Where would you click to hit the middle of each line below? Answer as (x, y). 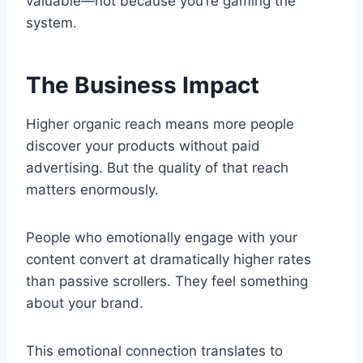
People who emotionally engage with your (162, 237)
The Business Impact (143, 85)
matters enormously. (92, 189)
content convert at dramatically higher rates (169, 259)
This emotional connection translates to (154, 350)
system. (51, 22)
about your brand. (85, 303)
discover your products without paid (143, 145)
